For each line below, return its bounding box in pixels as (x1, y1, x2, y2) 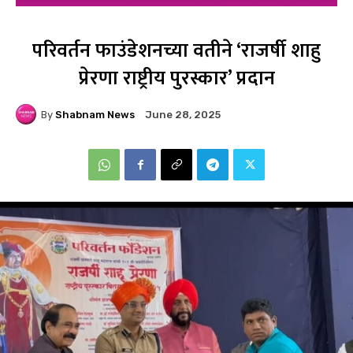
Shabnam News (55, 108, 135, 121)
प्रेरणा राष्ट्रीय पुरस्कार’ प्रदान (78, 62, 275, 95)
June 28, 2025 (145, 109, 221, 121)
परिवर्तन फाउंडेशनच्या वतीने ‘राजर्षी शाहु (32, 35, 321, 68)
